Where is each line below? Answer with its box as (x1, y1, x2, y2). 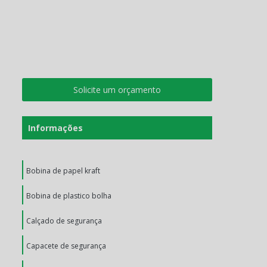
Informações (28, 122, 83, 133)
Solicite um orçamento (73, 84, 161, 95)
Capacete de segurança (26, 241, 106, 251)
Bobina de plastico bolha (26, 191, 111, 201)
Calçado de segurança (26, 216, 102, 226)
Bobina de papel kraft (26, 166, 100, 176)
